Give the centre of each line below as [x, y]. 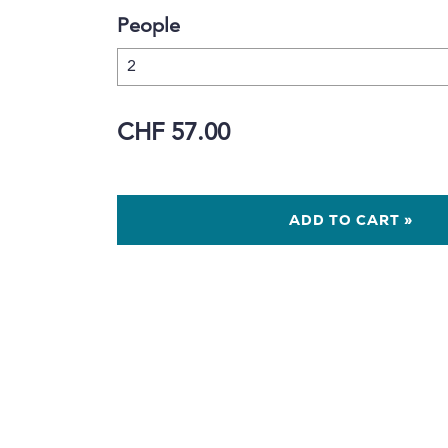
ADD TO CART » [351, 222]
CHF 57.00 [173, 134]
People [148, 27]
